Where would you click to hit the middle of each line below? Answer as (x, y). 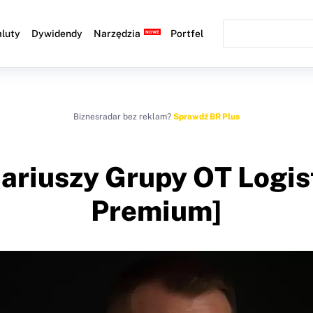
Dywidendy (57, 34)
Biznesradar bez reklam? (123, 117)
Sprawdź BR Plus (206, 117)
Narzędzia (117, 34)
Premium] (156, 211)
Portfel (187, 34)
